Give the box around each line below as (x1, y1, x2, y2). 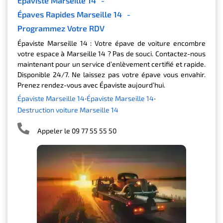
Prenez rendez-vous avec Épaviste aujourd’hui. (17, 80, 165, 89)
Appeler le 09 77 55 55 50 (37, 126, 116, 135)
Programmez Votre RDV (17, 23, 105, 33)
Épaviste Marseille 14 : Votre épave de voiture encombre (17, 38, 206, 47)
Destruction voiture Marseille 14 (22, 105, 118, 114)
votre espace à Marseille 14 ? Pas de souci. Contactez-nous (17, 49, 206, 58)
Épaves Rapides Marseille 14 (17, 9, 122, 19)
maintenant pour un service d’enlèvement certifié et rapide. (17, 59, 206, 68)
